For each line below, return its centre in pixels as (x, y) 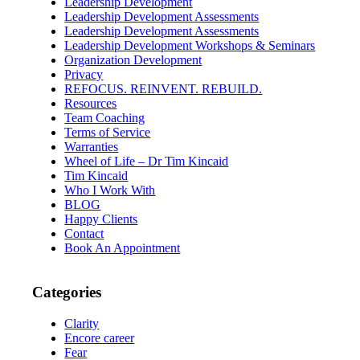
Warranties (92, 147)
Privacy (84, 75)
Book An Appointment (123, 248)
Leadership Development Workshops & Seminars (190, 46)
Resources (91, 104)
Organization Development (133, 60)
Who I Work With (110, 190)
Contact (84, 234)
